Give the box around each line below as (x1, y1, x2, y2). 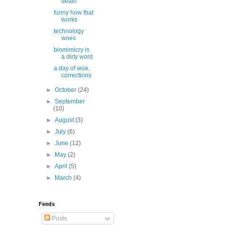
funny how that (53, 9, 93, 16)
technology (53, 28, 84, 35)
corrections (61, 72, 91, 79)
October (55, 86, 78, 93)
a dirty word (61, 53, 93, 60)
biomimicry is (53, 46, 89, 53)
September (55, 98, 85, 105)
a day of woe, (53, 65, 90, 72)
